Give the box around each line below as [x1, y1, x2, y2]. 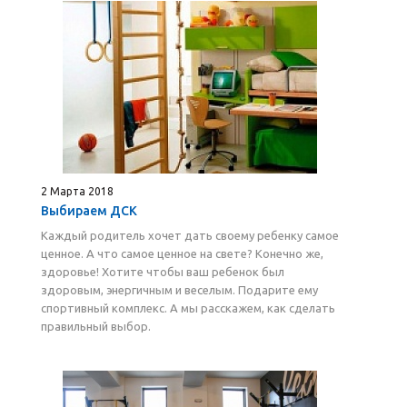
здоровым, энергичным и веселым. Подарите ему [41, 283, 318, 296]
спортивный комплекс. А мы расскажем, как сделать [41, 302, 335, 314]
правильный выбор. [41, 320, 151, 333]
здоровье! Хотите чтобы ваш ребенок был [41, 265, 284, 278]
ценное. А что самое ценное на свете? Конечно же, [41, 247, 323, 260]
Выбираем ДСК [41, 203, 137, 218]
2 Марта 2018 [41, 185, 114, 197]
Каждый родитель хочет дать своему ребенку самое [41, 229, 339, 242]
